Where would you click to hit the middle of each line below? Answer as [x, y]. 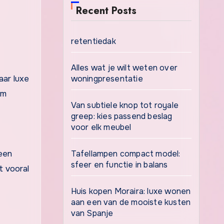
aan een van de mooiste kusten [131, 202]
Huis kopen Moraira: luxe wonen [131, 191]
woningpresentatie [107, 79]
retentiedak [93, 41]
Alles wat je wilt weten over [124, 68]
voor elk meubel [101, 127]
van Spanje [92, 213]
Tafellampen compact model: [125, 154]
